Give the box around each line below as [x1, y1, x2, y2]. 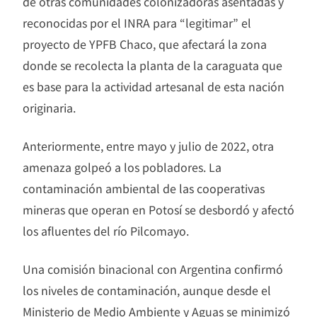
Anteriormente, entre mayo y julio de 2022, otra [23, 137, 274, 154]
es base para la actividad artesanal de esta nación [23, 78, 284, 95]
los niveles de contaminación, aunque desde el [23, 282, 271, 299]
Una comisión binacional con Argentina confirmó [23, 260, 283, 277]
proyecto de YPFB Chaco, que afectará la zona [23, 35, 267, 52]
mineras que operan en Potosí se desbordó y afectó [23, 201, 294, 218]
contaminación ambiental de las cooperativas [23, 180, 265, 197]
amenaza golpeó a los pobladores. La [23, 158, 221, 175]
